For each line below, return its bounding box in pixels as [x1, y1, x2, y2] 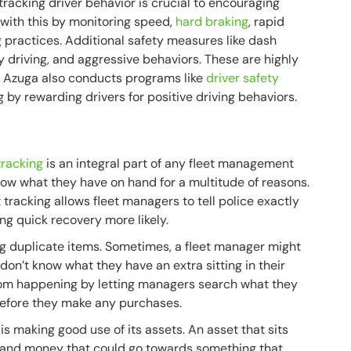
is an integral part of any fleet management [43, 155, 295, 172]
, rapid [248, 13, 285, 30]
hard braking [175, 13, 249, 30]
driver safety [206, 70, 280, 86]
